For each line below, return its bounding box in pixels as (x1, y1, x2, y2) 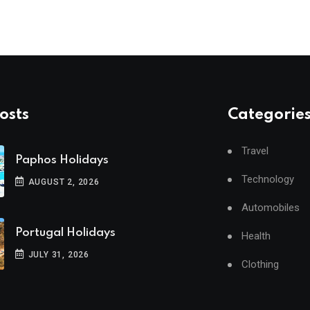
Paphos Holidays (15, 154, 109, 166)
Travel (241, 145, 268, 157)
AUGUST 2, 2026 (25, 177, 100, 187)
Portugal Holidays (15, 227, 116, 239)
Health (241, 230, 271, 242)
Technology (241, 173, 294, 185)
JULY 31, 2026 (25, 250, 90, 259)
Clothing (241, 258, 279, 271)
